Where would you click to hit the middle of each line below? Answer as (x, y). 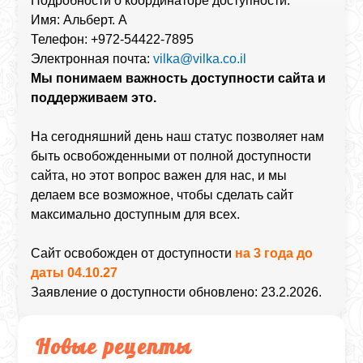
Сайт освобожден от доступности (133, 253)
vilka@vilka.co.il (200, 59)
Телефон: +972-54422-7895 (113, 39)
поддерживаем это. (94, 98)
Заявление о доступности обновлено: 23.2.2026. (177, 292)
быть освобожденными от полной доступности (171, 156)
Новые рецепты (114, 346)
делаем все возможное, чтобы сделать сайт (162, 195)
